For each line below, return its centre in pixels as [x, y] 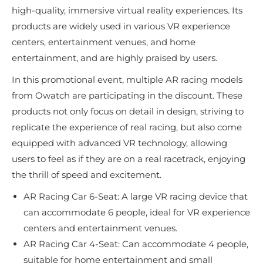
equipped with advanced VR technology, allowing [119, 143]
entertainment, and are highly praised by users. [114, 58]
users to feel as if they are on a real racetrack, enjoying [129, 159]
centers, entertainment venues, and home [104, 42]
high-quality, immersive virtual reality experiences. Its [127, 11]
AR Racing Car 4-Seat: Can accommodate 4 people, [136, 244]
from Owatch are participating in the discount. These [127, 96]
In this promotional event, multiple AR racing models [127, 80]
